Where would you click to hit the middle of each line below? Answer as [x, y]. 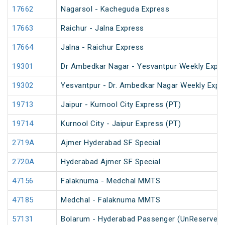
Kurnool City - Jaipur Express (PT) [121, 124]
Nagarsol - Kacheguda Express [115, 9]
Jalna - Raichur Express [102, 47]
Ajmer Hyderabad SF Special [110, 143]
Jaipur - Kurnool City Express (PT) [121, 105]
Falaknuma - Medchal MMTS [110, 181]
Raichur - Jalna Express [102, 28]
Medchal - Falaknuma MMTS [110, 200]
